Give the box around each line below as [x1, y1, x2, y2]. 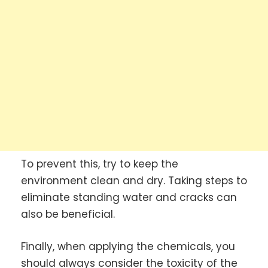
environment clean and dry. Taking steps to [21, 173, 247, 188]
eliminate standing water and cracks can [21, 190, 237, 205]
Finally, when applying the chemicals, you [21, 239, 235, 254]
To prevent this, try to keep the [21, 157, 178, 172]
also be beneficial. [21, 207, 115, 222]
